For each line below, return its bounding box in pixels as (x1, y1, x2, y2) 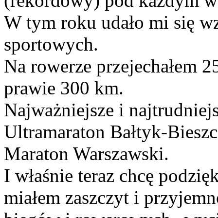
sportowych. (4, 33, 98, 54)
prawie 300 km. (4, 77, 124, 98)
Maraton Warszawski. (4, 143, 169, 164)
